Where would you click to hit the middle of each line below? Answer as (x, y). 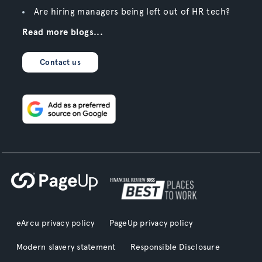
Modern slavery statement (66, 247)
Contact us (60, 62)
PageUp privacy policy (151, 223)
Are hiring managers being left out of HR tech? (132, 12)
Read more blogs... (63, 32)
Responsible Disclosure (175, 247)
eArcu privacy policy (55, 223)
